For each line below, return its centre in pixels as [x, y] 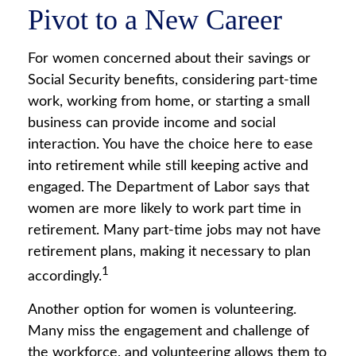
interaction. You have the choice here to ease [170, 145]
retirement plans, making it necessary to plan [169, 252]
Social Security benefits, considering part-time [173, 80]
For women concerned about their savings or [169, 59]
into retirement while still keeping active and [168, 166]
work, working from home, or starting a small [169, 102]
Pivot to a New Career [155, 20]
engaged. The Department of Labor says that [168, 188]
